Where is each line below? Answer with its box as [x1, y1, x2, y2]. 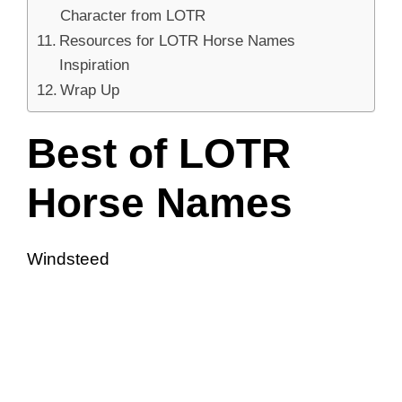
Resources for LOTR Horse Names [59, 31, 296, 49]
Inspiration [59, 55, 130, 74]
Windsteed [27, 249, 109, 268]
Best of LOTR [27, 129, 291, 177]
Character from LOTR [60, 5, 206, 24]
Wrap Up [60, 80, 120, 99]
